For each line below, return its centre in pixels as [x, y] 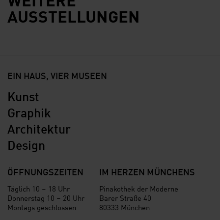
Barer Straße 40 [125, 197]
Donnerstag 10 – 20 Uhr [46, 197]
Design [26, 144]
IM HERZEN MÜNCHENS [147, 171]
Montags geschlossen [42, 207]
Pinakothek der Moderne [139, 188]
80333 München [124, 207]
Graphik [29, 111]
